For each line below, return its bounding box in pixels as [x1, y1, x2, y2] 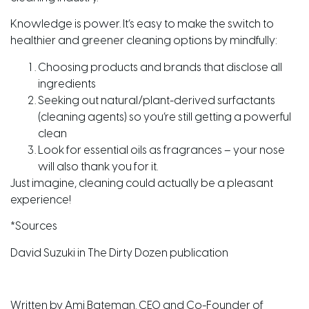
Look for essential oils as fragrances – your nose [38, 144, 285, 157]
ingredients [38, 78, 96, 90]
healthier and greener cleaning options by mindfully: [10, 35, 277, 48]
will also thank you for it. [38, 161, 158, 173]
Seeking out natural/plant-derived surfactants [38, 94, 275, 107]
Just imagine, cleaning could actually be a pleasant [10, 177, 273, 190]
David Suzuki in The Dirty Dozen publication [10, 247, 228, 259]
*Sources [10, 221, 57, 233]
